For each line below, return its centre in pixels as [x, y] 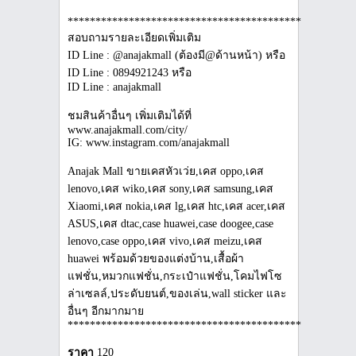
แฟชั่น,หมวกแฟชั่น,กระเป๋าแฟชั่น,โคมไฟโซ [175, 276]
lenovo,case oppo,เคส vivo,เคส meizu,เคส [165, 241]
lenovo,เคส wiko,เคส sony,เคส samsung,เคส [170, 188]
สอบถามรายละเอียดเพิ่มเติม [134, 37]
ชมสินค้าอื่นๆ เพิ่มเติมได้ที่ [130, 115]
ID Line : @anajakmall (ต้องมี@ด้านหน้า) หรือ [176, 55]
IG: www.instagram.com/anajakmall [149, 142]
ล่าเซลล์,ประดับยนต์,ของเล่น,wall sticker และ [177, 293]
